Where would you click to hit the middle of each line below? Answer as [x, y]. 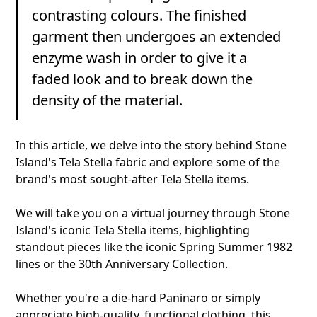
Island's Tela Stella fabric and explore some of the [148, 162]
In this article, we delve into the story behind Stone [151, 145]
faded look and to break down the [143, 79]
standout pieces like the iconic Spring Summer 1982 [154, 247]
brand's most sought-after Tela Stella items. [133, 179]
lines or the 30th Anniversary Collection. [122, 264]
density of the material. [108, 100]
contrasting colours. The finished [139, 15]
